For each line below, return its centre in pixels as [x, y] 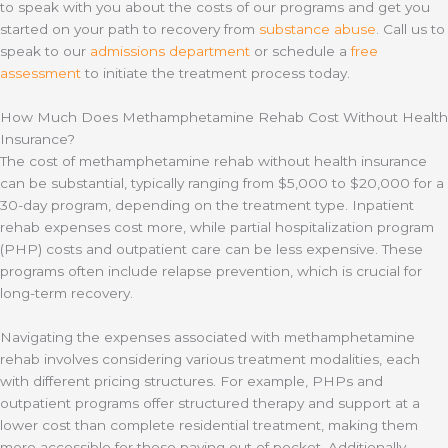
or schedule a [300, 51]
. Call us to [410, 29]
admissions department [170, 51]
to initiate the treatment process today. [215, 73]
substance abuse [317, 29]
